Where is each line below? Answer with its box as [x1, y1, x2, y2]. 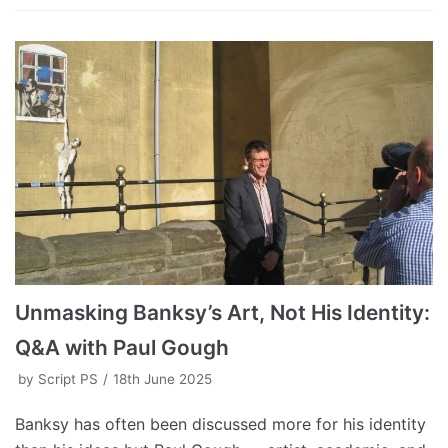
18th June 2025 [113, 371, 212, 388]
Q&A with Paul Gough [15, 335, 229, 361]
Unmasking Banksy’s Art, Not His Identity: [15, 300, 430, 326]
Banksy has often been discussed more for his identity [15, 414, 426, 435]
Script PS [38, 371, 98, 388]
